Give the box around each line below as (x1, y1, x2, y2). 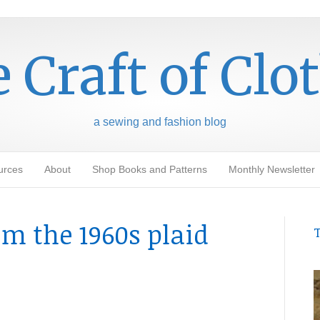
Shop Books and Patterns (91, 164, 207, 175)
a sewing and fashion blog (94, 116, 226, 128)
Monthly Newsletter (228, 164, 315, 175)
